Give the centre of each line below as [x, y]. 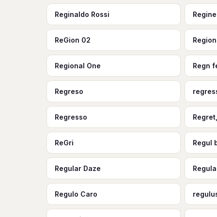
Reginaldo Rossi [82, 14]
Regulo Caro [76, 194]
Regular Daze [78, 168]
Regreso [69, 91]
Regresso [71, 117]
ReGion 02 [73, 40]
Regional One [78, 66]
